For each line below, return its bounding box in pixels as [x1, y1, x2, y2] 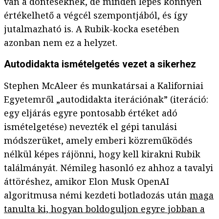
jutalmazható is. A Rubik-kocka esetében [4, 23, 179, 35]
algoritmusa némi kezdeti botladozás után [4, 189, 190, 201]
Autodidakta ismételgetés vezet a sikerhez [4, 58, 196, 70]
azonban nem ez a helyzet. [4, 37, 117, 49]
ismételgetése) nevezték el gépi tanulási [4, 121, 177, 133]
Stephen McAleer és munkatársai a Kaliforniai [4, 80, 203, 92]
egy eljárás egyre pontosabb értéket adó [4, 107, 177, 119]
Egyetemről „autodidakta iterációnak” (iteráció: [4, 93, 208, 106]
